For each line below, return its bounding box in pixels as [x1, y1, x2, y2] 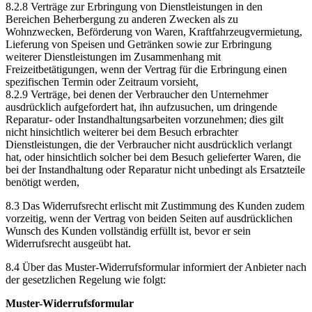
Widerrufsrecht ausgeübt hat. [6, 237, 131, 250]
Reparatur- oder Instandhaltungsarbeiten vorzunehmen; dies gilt [6, 114, 283, 126]
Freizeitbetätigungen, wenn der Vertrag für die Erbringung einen [6, 63, 287, 76]
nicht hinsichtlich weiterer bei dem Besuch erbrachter [6, 126, 238, 139]
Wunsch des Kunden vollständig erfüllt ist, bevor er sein [6, 225, 251, 237]
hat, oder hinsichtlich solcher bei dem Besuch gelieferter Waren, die [6, 151, 301, 164]
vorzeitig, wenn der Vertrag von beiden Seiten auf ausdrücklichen [6, 212, 292, 225]
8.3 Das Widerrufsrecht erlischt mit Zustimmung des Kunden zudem [6, 200, 304, 212]
